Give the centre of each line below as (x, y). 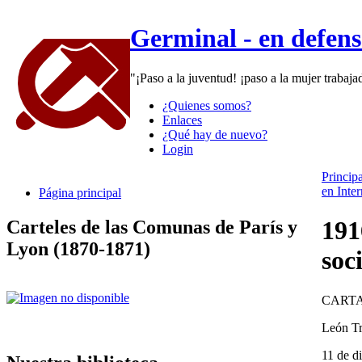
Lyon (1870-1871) (78, 248)
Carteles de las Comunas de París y (152, 227)
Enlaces (182, 120)
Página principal (80, 192)
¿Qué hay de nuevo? (215, 134)
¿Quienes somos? (207, 105)
